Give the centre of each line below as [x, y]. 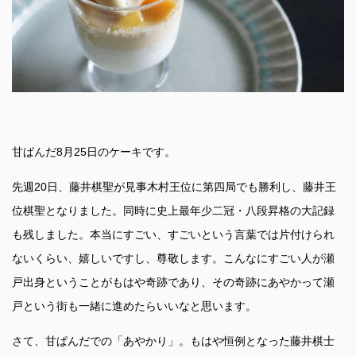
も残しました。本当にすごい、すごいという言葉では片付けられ [173, 235]
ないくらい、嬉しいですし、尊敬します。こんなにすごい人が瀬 [173, 259]
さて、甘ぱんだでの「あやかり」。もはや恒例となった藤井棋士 [173, 341]
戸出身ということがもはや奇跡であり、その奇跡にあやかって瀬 [173, 282]
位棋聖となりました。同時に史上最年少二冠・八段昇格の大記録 [173, 211]
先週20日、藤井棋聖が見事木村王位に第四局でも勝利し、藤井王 [174, 187]
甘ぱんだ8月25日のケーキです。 [94, 152]
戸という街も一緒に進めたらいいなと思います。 [134, 306]
